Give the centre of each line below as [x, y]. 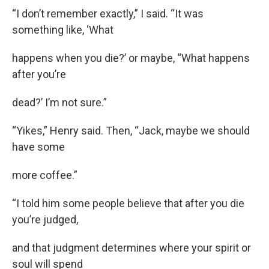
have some [38, 147]
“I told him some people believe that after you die [128, 203]
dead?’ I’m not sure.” [59, 102]
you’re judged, [45, 219]
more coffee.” [45, 175]
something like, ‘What [63, 29]
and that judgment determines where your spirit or [131, 247]
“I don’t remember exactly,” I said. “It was [108, 13]
